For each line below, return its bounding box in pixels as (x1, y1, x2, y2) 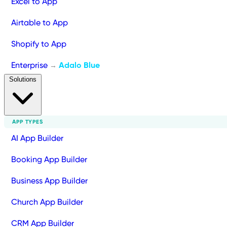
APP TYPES (12, 119, 43, 125)
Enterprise (11, 61, 50, 69)
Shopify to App (11, 40, 66, 48)
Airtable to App (11, 19, 68, 27)
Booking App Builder (11, 156, 87, 164)
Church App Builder (11, 198, 83, 206)
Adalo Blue (59, 61, 100, 69)
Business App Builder (11, 177, 88, 185)
